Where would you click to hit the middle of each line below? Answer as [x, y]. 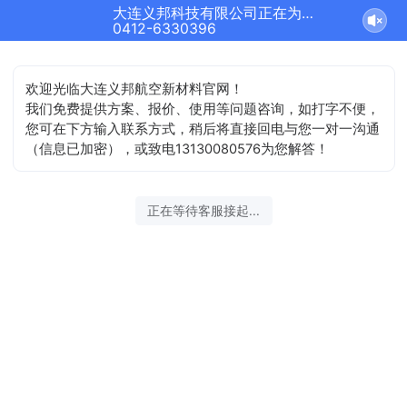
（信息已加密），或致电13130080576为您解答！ [178, 149]
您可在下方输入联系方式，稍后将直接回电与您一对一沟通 [203, 129]
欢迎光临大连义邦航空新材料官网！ [135, 89]
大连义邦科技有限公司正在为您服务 [307, 13]
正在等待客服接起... [203, 210]
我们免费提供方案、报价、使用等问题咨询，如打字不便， [203, 109]
